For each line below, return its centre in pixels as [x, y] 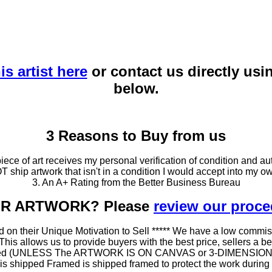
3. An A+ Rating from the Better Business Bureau [136, 183]
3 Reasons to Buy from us [136, 136]
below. [136, 89]
